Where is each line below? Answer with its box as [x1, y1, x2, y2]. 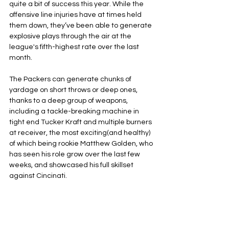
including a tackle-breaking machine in [9, 108, 141, 115]
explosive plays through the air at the [9, 33, 133, 40]
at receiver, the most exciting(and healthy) [9, 129, 152, 136]
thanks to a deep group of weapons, [9, 97, 129, 104]
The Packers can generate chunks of [9, 76, 133, 83]
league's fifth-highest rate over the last [9, 43, 141, 51]
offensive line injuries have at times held [9, 11, 143, 18]
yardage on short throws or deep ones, [9, 86, 139, 94]
